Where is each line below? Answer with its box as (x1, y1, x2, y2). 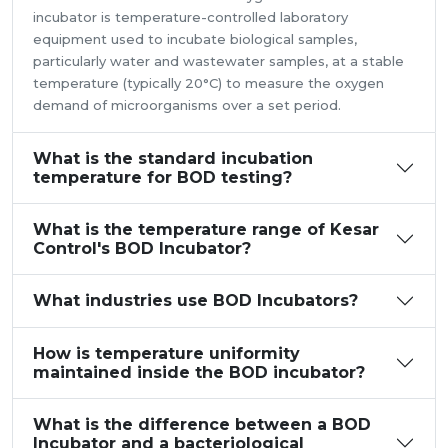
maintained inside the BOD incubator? (33, 362, 365, 382)
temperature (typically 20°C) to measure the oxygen (33, 74, 384, 91)
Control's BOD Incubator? (33, 238, 251, 258)
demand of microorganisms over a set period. (33, 96, 341, 113)
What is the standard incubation (33, 148, 313, 168)
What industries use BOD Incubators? (33, 291, 358, 311)
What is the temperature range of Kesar (33, 219, 379, 239)
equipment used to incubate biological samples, (33, 30, 357, 47)
